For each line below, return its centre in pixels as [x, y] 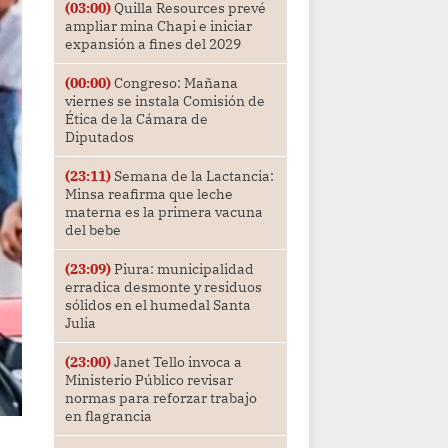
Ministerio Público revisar [148, 380]
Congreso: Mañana [174, 83]
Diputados [99, 137]
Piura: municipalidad [182, 269]
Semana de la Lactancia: [192, 176]
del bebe [92, 230]
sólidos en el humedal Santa [157, 305]
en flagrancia [108, 416]
